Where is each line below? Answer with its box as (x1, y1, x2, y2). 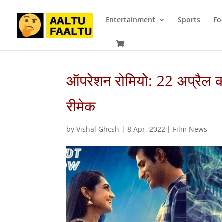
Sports (178, 15, 200, 24)
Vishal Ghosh (76, 124, 120, 134)
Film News (173, 124, 208, 134)
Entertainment (106, 15, 155, 24)
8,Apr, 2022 (127, 124, 166, 134)
